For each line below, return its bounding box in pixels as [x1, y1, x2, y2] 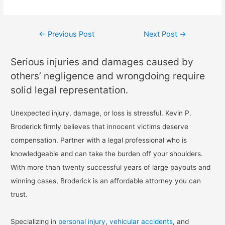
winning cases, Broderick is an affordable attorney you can [11, 177, 201, 185]
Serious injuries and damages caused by [11, 56, 194, 68]
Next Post [144, 29, 180, 39]
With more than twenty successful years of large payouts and [11, 163, 211, 172]
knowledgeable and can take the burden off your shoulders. [11, 150, 203, 158]
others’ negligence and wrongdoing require [11, 70, 205, 82]
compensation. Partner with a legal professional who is [11, 136, 187, 145]
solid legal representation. [11, 84, 129, 96]
